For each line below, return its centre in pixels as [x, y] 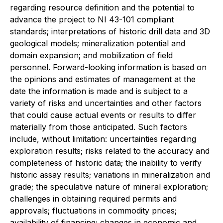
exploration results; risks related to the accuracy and [110, 151]
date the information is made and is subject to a [99, 91]
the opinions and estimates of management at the [103, 79]
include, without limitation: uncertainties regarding [103, 139]
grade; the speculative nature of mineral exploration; [109, 187]
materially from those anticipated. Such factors [99, 127]
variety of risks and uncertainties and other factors [106, 103]
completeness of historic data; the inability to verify [106, 163]
